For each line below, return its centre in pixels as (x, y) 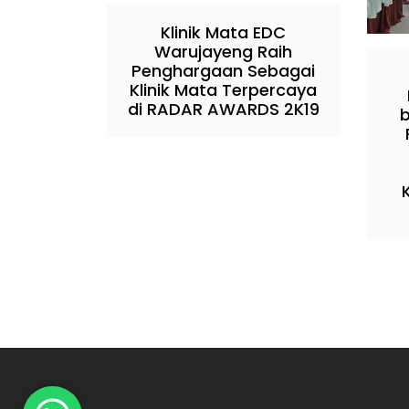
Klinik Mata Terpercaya (223, 89)
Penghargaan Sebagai (223, 70)
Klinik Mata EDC (223, 32)
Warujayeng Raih (223, 51)
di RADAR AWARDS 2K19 (223, 109)
